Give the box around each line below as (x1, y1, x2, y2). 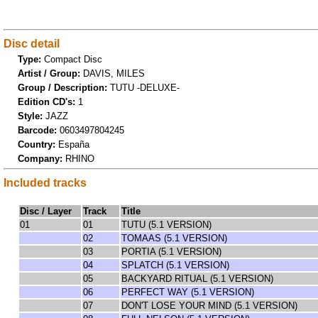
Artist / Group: (18, 67, 83, 79)
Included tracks (4, 177, 87, 189)
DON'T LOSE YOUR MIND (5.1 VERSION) (121, 300, 300, 311)
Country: (18, 138, 58, 150)
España (58, 138, 89, 150)
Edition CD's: (18, 96, 78, 107)
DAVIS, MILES (83, 67, 145, 79)
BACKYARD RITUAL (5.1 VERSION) (121, 273, 276, 284)
